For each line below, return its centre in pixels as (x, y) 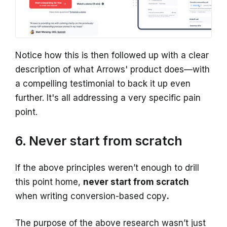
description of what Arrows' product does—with (112, 70)
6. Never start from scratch (99, 141)
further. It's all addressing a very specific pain (108, 98)
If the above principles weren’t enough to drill (107, 168)
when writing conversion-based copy (91, 196)
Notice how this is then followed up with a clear (112, 55)
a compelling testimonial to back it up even (103, 84)
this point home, (49, 182)
